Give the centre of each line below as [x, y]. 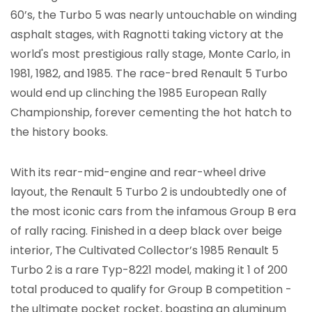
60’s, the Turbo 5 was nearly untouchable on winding [154, 15]
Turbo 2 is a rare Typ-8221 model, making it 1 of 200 [149, 270]
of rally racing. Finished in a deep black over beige [146, 231]
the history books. [59, 132]
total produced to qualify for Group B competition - [151, 289]
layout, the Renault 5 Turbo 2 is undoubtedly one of [149, 192]
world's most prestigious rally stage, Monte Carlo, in [150, 54]
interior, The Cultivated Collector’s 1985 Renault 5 [145, 250]
